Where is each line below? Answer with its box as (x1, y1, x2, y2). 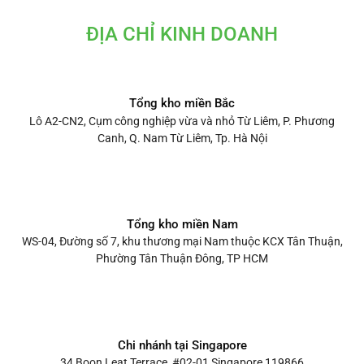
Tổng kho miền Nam (126, 216, 238, 232)
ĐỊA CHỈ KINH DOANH (86, 23, 278, 46)
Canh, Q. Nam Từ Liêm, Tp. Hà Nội (97, 131, 267, 145)
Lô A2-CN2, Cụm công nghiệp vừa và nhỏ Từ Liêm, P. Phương (29, 114, 335, 128)
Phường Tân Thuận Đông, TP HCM (96, 252, 268, 266)
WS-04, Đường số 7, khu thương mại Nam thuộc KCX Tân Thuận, (21, 235, 343, 249)
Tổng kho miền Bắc (129, 96, 235, 110)
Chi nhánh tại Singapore (117, 337, 247, 353)
